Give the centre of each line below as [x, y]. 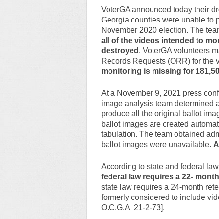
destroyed [120, 50]
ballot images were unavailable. [157, 144]
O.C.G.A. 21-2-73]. [133, 207]
